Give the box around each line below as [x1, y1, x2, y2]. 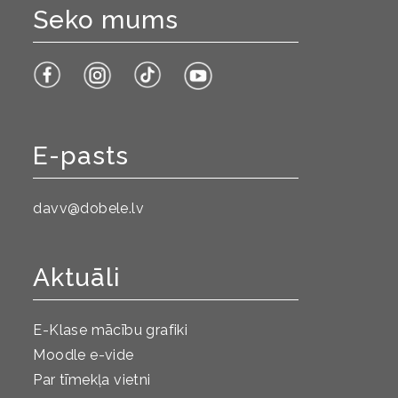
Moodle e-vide [33, 346, 134, 364]
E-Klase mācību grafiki [33, 322, 188, 339]
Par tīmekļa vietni [33, 371, 151, 389]
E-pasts [33, 141, 130, 171]
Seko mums [33, 5, 179, 36]
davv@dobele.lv [33, 200, 145, 218]
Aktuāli [33, 263, 122, 293]
